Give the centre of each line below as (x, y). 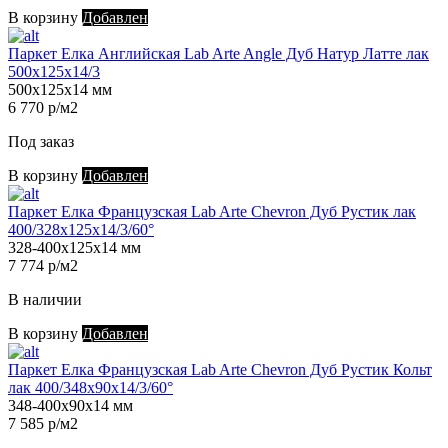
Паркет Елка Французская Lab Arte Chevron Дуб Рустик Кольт (220, 370)
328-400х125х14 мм (74, 248)
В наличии (45, 300)
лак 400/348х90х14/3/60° (90, 388)
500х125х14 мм (60, 90)
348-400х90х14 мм (70, 406)
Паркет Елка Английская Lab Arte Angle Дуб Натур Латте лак (218, 54)
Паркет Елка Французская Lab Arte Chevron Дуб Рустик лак (212, 212)
